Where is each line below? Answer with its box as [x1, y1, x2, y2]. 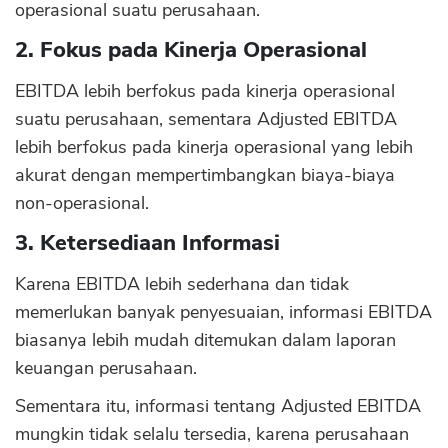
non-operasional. [15, 191, 149, 215]
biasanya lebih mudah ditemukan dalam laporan [15, 328, 396, 352]
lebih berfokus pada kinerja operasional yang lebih [15, 135, 413, 159]
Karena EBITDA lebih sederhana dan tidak [15, 272, 349, 296]
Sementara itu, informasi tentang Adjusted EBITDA [15, 394, 421, 418]
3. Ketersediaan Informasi [15, 228, 280, 258]
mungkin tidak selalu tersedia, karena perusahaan [15, 422, 409, 446]
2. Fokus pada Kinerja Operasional [15, 35, 367, 65]
